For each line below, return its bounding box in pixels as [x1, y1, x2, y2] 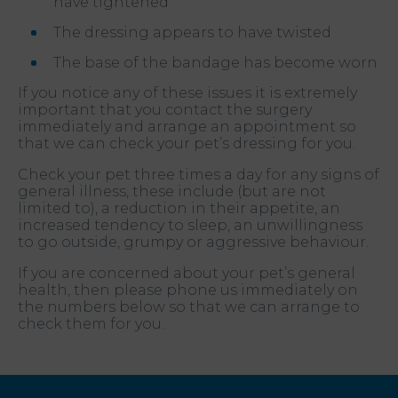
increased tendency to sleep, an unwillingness [18, 216, 362, 234]
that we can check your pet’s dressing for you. [18, 134, 355, 152]
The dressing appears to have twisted [53, 23, 331, 41]
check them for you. [18, 314, 164, 332]
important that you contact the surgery [18, 100, 312, 118]
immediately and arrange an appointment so [18, 117, 356, 135]
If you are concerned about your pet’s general [18, 264, 355, 282]
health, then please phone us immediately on [18, 281, 358, 298]
